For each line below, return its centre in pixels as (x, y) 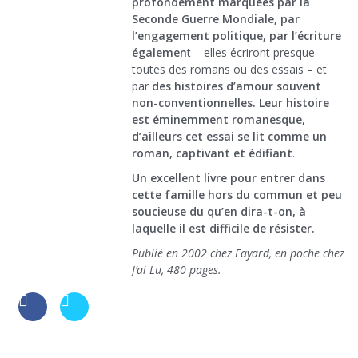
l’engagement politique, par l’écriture (237, 36)
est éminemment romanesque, (219, 120)
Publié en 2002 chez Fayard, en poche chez (238, 253)
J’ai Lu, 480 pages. (177, 270)
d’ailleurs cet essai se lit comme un (229, 137)
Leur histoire (294, 103)
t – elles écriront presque (251, 53)
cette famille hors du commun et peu (237, 195)
